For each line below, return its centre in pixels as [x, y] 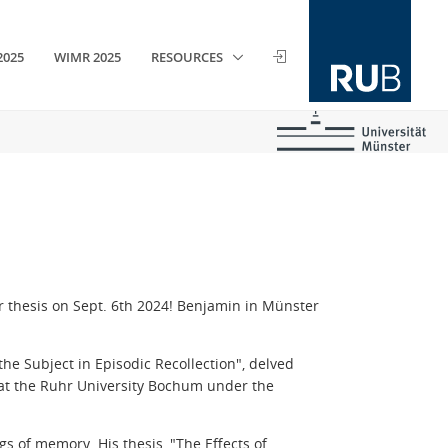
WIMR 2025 [88, 57]
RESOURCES [189, 57]
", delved [265, 363]
